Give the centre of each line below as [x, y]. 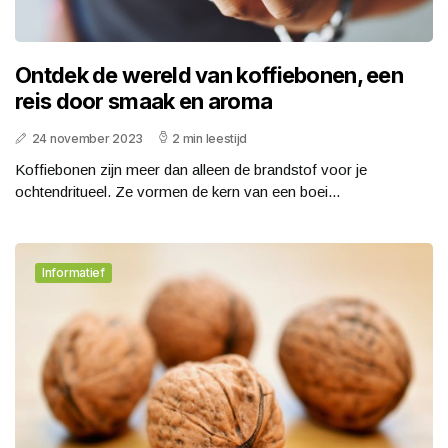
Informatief [73, 272]
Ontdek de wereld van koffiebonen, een [209, 74]
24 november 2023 [87, 138]
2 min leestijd [210, 138]
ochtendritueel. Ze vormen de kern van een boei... [177, 191]
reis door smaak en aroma [144, 100]
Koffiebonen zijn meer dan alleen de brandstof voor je [191, 169]
